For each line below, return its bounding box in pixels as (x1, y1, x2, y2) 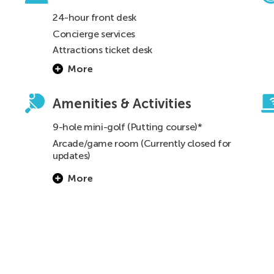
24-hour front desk (53, 12, 136, 24)
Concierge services (53, 28, 135, 40)
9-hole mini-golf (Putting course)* (53, 121, 202, 133)
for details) (163, 166, 213, 178)
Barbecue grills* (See (53, 166, 144, 178)
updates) (53, 149, 91, 161)
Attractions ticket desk (53, 44, 152, 56)
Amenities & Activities (53, 95, 191, 113)
